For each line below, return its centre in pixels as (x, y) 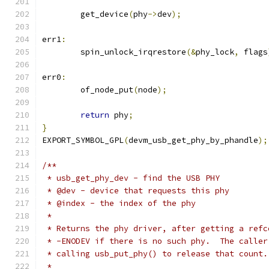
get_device (104, 14)
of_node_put (107, 90)
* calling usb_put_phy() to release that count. (155, 254)
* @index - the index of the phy (119, 203)
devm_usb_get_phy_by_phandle (193, 140)
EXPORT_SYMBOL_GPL (83, 140)
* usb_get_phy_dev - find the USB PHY (131, 178)
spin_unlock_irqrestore (133, 52)
